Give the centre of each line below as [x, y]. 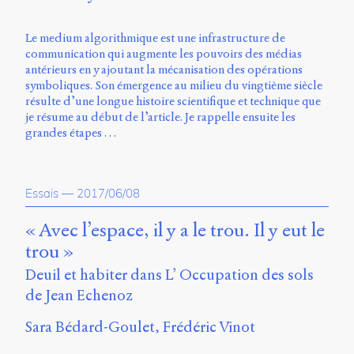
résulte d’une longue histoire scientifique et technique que [173, 102]
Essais [42, 194]
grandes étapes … [71, 133]
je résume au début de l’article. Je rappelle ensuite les [160, 117]
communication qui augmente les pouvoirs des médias [164, 54]
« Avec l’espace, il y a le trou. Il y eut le [175, 231]
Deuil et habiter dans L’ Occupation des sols [169, 275]
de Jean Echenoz [79, 296]
